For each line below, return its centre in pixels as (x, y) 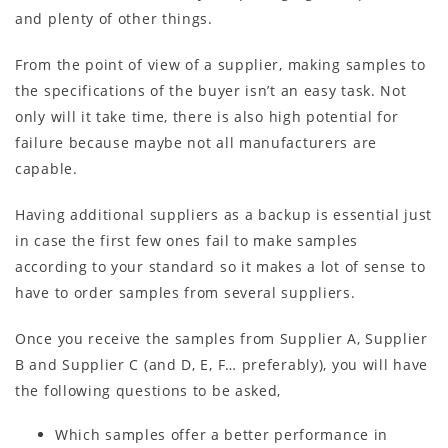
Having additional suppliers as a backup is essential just (223, 214)
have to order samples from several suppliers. (185, 292)
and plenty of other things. (114, 18)
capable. (46, 168)
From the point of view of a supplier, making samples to (220, 64)
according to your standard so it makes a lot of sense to (220, 266)
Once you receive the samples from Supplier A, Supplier (221, 338)
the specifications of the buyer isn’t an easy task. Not (211, 90)
